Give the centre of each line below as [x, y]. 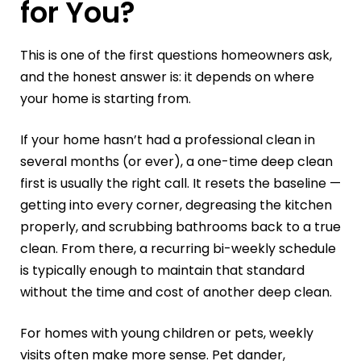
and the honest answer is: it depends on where [167, 77]
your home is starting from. [106, 98]
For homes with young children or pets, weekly [167, 333]
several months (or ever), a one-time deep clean [176, 161]
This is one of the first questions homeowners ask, [176, 55]
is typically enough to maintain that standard [162, 270]
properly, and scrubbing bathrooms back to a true [180, 226]
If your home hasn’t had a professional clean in [168, 139]
